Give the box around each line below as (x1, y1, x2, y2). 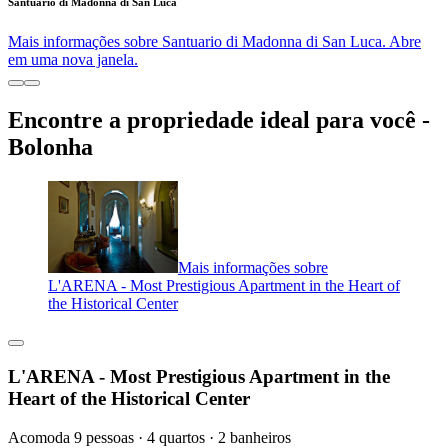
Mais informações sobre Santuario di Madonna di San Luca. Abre (8, 33, 421, 51)
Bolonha (8, 134, 93, 161)
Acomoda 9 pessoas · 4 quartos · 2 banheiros (8, 428, 291, 446)
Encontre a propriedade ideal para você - (8, 107, 430, 134)
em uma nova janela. (8, 51, 138, 69)
